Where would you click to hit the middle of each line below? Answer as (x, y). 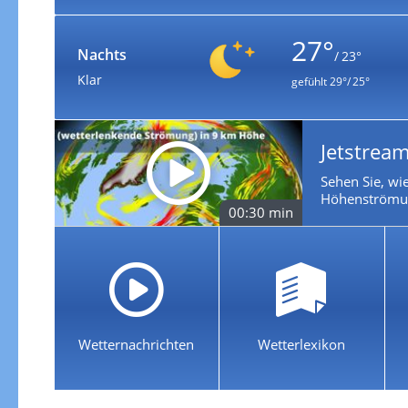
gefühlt (309, 81)
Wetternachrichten (137, 344)
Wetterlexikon (302, 344)
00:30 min (260, 212)
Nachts (102, 54)
